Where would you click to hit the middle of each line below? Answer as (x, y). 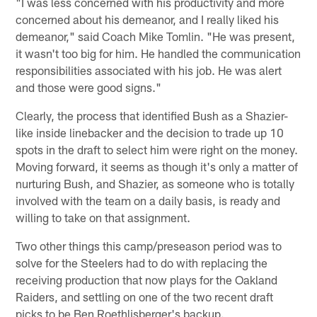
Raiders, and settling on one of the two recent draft (145, 296)
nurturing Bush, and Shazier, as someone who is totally (155, 183)
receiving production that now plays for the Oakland (147, 279)
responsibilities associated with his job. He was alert (149, 70)
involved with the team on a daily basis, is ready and (148, 200)
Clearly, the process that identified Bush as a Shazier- (152, 115)
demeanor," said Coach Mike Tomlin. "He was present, (156, 36)
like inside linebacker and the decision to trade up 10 (150, 132)
